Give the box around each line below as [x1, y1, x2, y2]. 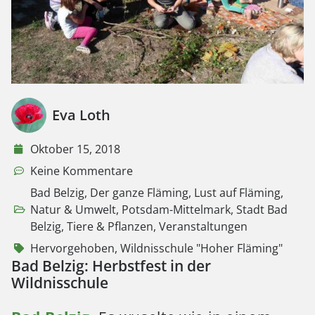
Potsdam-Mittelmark [122, 201, 231, 217]
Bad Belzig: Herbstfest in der [11, 255, 211, 276]
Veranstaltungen [159, 218, 247, 234]
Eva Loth [52, 105, 110, 124]
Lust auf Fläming [194, 184, 281, 200]
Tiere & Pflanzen [67, 218, 153, 234]
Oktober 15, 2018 [30, 141, 120, 157]
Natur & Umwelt [30, 201, 116, 217]
